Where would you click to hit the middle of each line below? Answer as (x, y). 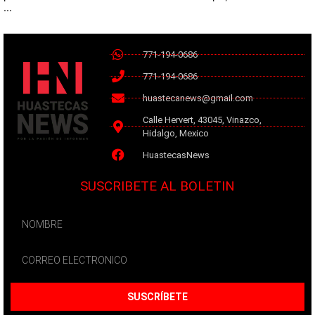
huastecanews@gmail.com (198, 98)
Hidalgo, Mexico (175, 133)
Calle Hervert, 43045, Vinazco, (202, 120)
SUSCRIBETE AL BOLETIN (157, 186)
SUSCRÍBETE (157, 296)
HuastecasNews (176, 155)
